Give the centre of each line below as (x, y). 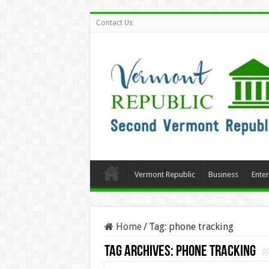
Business (223, 174)
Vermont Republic (165, 174)
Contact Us (114, 23)
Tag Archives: (140, 252)
